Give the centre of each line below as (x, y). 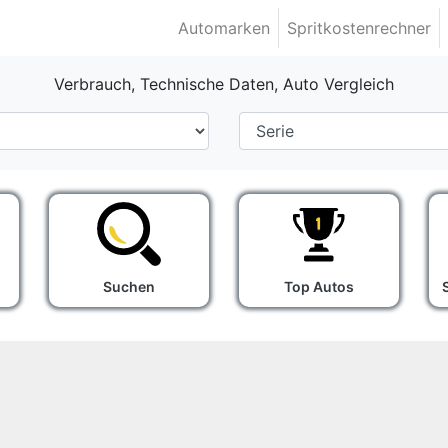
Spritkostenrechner (359, 28)
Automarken (224, 28)
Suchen (129, 286)
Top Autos (319, 286)
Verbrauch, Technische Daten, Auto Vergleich (224, 84)
